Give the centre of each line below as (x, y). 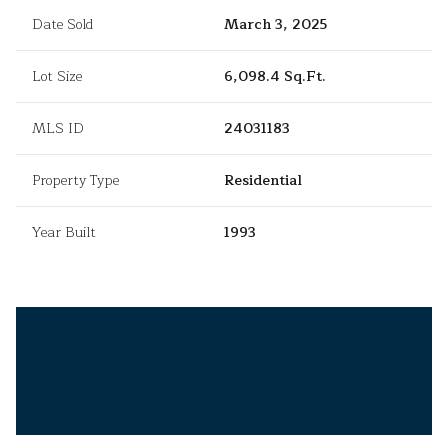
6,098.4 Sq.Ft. (275, 77)
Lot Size (57, 77)
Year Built (64, 233)
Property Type (75, 181)
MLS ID (58, 129)
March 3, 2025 (275, 25)
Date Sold (62, 25)
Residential (263, 181)
